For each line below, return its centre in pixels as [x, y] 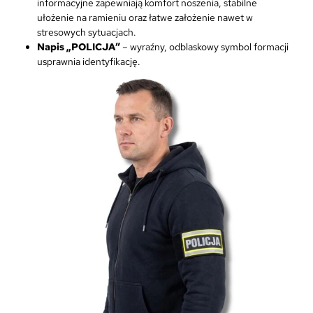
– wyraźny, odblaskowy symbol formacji [205, 47]
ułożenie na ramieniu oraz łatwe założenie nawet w [145, 18]
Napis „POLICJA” [79, 47]
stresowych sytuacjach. [87, 32]
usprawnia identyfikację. [89, 62]
